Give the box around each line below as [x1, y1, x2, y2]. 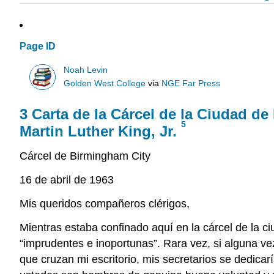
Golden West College [64, 78, 146, 88]
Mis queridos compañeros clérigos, [20, 197, 190, 210]
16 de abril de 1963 [20, 173, 114, 186]
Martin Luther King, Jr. [20, 123, 181, 140]
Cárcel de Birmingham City [20, 150, 150, 163]
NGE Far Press [161, 78, 221, 88]
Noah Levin [64, 65, 108, 75]
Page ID [20, 41, 56, 52]
